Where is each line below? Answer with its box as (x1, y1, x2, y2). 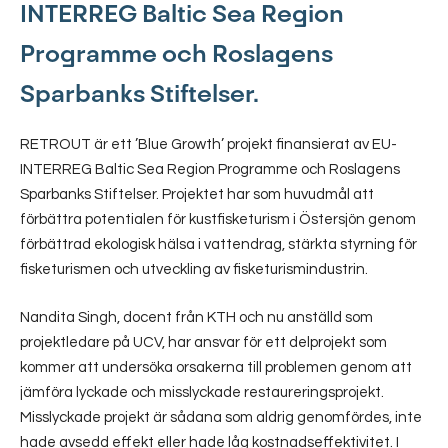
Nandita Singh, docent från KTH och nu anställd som (20, 309, 373, 325)
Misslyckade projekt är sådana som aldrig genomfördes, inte (20, 409, 422, 425)
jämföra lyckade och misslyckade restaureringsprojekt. (20, 384, 384, 400)
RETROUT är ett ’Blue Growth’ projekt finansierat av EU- (20, 137, 397, 152)
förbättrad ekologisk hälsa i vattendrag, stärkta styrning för (20, 237, 417, 252)
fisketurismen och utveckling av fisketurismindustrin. (20, 262, 368, 277)
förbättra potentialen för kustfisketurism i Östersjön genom (20, 212, 416, 227)
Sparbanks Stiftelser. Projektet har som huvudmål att (20, 187, 374, 202)
